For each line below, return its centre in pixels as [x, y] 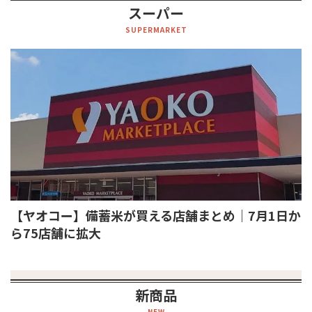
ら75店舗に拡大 [56, 232]
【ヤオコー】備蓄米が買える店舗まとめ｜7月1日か [156, 215]
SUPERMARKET [156, 30]
